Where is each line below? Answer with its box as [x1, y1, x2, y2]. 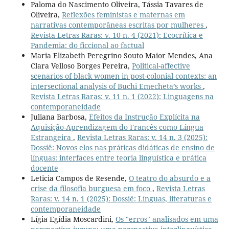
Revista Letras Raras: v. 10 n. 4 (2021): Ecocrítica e [30, 30, 203, 40]
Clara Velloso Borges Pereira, [30, 60, 132, 71]
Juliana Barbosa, [30, 111, 89, 122]
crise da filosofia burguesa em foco [30, 183, 152, 193]
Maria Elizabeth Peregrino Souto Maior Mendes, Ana [30, 50, 213, 60]
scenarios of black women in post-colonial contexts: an [30, 71, 217, 81]
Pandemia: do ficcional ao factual [30, 40, 144, 50]
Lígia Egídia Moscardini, [30, 214, 116, 224]
